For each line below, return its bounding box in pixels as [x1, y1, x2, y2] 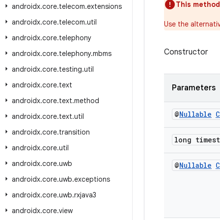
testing [59, 65, 82, 74]
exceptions [74, 175, 110, 184]
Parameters [172, 83, 216, 93]
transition [59, 128, 90, 137]
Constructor [164, 47, 208, 57]
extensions [87, 2, 122, 11]
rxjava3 [74, 191, 96, 199]
